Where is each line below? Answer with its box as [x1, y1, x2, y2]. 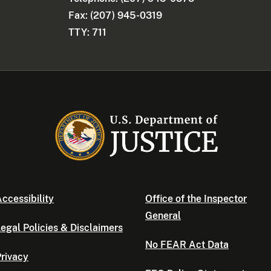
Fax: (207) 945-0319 [68, 10, 163, 22]
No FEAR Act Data [145, 239, 229, 251]
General [145, 210, 181, 222]
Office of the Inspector [145, 193, 247, 205]
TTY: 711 [68, 27, 107, 39]
